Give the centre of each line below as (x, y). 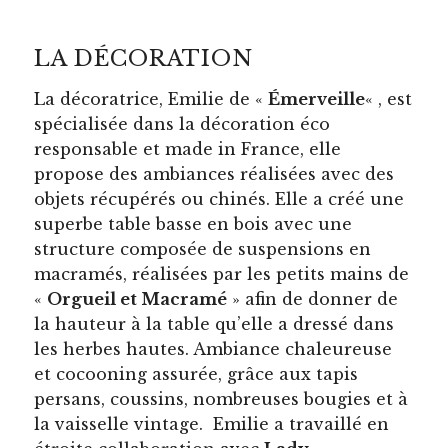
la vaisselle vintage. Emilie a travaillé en (212, 423)
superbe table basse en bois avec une (193, 223)
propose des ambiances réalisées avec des (214, 173)
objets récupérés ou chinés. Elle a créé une (219, 198)
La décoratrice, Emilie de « (151, 98)
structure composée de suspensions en (203, 248)
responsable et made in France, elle (188, 148)
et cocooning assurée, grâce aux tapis (196, 373)
